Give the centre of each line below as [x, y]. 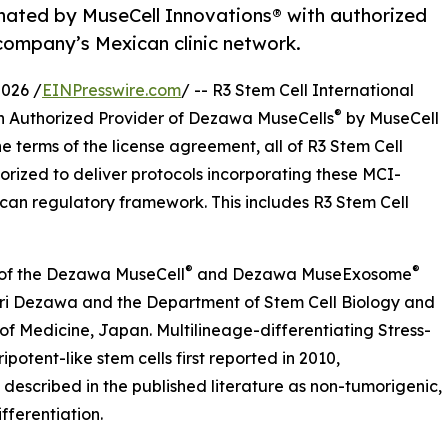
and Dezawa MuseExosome [302, 274]
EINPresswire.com [111, 90]
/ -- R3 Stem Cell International [297, 90]
